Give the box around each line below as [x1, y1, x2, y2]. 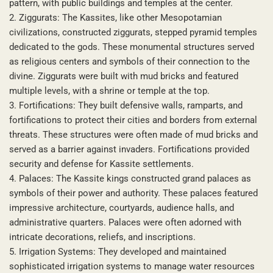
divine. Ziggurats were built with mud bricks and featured [9, 70, 238, 82]
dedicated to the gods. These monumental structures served [9, 41, 254, 52]
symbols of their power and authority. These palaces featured [9, 187, 258, 199]
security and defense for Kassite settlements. [9, 158, 194, 169]
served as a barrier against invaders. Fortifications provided [9, 143, 249, 155]
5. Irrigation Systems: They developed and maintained [9, 246, 226, 257]
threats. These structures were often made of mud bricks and [9, 129, 258, 140]
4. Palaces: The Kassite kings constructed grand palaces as [9, 172, 251, 184]
